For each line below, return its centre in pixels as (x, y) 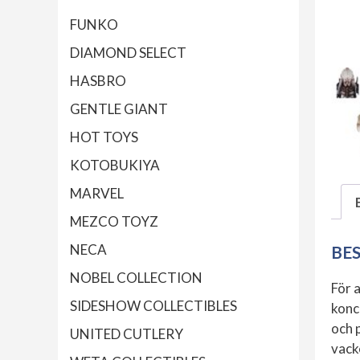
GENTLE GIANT (119, 109)
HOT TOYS (104, 137)
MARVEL (97, 194)
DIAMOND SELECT (128, 53)
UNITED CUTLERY (127, 334)
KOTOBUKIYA (115, 166)
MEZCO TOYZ (114, 222)
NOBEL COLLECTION (136, 278)
